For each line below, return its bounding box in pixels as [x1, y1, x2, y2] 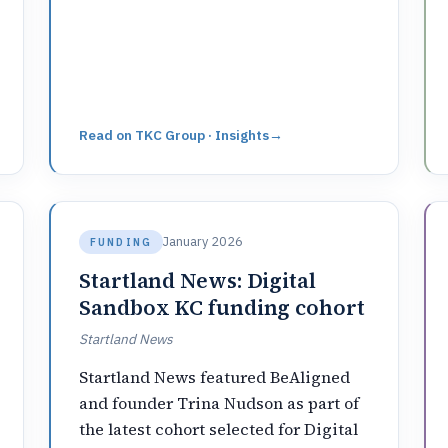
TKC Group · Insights [135, 125, 270, 144]
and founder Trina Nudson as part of [79, 391, 360, 414]
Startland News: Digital [79, 266, 316, 296]
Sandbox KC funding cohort [79, 293, 365, 323]
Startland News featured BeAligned [79, 365, 351, 388]
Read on [79, 125, 136, 144]
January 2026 [163, 233, 243, 251]
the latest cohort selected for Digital [79, 417, 359, 440]
